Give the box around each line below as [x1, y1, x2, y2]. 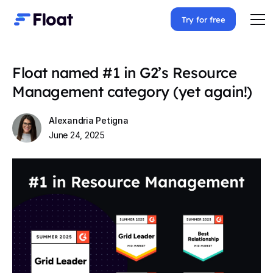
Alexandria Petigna [49, 115, 129, 126]
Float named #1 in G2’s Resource [12, 63, 237, 82]
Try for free [181, 14, 225, 24]
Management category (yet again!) [12, 82, 252, 101]
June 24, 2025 [49, 130, 105, 141]
